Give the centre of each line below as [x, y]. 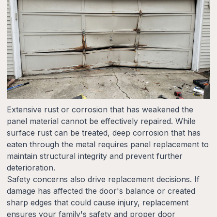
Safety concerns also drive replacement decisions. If [103, 179]
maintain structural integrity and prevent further [95, 156]
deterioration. [31, 167]
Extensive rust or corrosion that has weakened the [100, 109]
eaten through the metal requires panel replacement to [108, 144]
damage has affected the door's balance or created [101, 191]
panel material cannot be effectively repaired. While [101, 121]
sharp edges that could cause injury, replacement [98, 202]
